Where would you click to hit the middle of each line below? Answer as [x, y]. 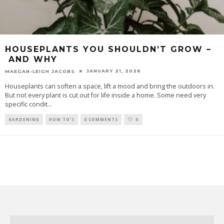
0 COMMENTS [101, 119]
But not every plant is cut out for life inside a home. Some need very [105, 95]
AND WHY [33, 59]
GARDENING [24, 119]
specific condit [26, 104]
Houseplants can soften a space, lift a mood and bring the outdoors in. [110, 86]
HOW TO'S [62, 119]
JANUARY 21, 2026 [114, 71]
